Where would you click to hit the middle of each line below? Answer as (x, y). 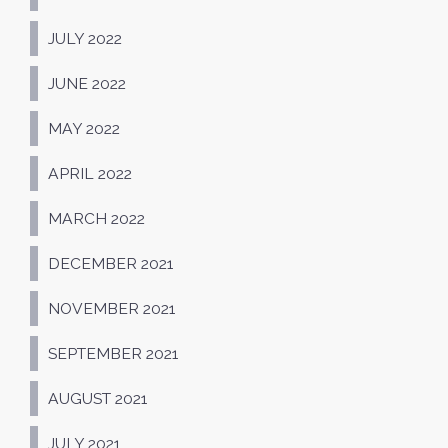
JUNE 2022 (87, 83)
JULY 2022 (85, 38)
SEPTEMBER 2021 (113, 353)
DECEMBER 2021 (110, 263)
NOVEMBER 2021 (111, 308)
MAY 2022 (84, 128)
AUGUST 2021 (97, 398)
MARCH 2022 (96, 218)
